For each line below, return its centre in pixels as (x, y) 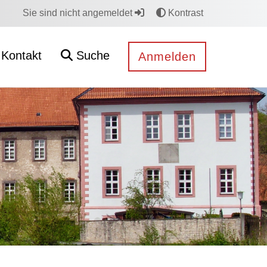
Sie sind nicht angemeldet (79, 13)
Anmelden (167, 57)
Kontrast (184, 13)
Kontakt (21, 55)
